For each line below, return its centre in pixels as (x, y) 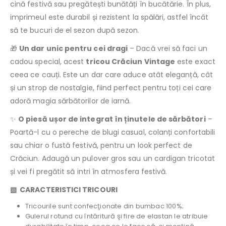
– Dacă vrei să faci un (167, 49)
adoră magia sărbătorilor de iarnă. (71, 101)
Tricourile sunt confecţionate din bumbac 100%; (104, 206)
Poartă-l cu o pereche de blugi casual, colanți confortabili (113, 132)
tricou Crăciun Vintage (131, 62)
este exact (195, 62)
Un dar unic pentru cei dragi (74, 49)
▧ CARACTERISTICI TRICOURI (64, 190)
